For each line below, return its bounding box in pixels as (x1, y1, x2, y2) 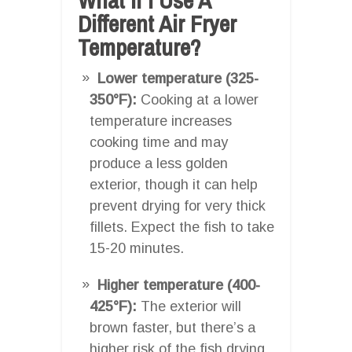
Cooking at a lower (137, 91, 258, 108)
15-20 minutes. (90, 240, 184, 256)
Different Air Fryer (78, 7, 236, 39)
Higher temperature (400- (97, 277, 260, 293)
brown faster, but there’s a (90, 319, 255, 335)
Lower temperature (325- (97, 70, 258, 86)
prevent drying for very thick (90, 197, 266, 214)
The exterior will (137, 298, 241, 314)
